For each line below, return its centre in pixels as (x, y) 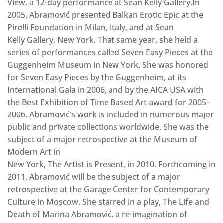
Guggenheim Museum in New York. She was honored (108, 65)
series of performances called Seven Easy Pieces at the (110, 53)
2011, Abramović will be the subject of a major (94, 177)
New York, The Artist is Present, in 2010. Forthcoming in (111, 165)
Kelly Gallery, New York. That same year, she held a (103, 40)
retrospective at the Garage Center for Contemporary (108, 189)
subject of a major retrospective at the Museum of (102, 140)
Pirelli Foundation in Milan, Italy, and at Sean (91, 28)
